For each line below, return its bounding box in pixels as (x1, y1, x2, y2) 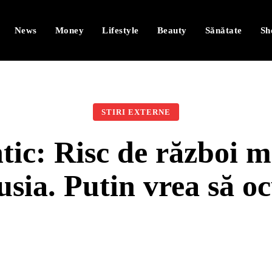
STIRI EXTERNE (101, 107, 171, 117)
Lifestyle (102, 25, 139, 35)
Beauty (157, 25, 187, 35)
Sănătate (205, 25, 242, 35)
